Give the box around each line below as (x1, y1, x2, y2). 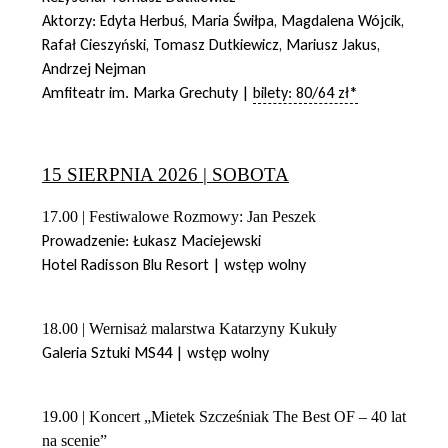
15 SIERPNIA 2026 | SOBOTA (42, 163, 289, 185)
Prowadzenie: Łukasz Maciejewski (42, 230, 261, 250)
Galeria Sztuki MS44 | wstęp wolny (42, 342, 269, 362)
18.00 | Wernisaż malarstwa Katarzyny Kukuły (42, 319, 337, 337)
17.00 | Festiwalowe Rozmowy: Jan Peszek (42, 207, 316, 225)
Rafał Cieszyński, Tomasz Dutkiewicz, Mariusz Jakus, (42, 34, 380, 54)
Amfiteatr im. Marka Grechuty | (42, 82, 253, 102)
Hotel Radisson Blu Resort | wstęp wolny (42, 254, 306, 274)
